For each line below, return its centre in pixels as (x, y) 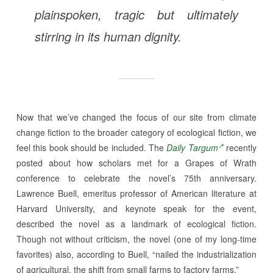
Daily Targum (192, 147)
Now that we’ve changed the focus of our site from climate (136, 117)
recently (240, 147)
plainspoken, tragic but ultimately (136, 14)
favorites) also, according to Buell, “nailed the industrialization (136, 254)
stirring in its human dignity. (108, 36)
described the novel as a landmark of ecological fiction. (136, 224)
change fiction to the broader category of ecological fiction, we (136, 132)
